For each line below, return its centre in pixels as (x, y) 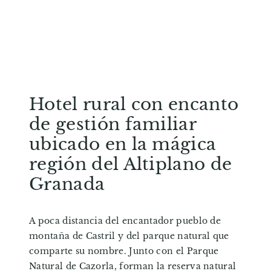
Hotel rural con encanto (134, 105)
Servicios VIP (135, 24)
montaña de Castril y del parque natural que (129, 236)
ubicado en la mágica (123, 145)
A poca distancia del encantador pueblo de (125, 221)
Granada (67, 184)
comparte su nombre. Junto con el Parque (124, 251)
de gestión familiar (113, 125)
